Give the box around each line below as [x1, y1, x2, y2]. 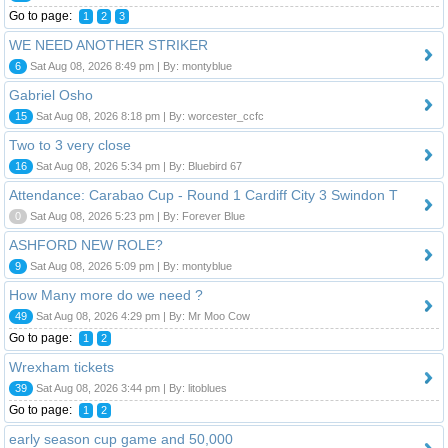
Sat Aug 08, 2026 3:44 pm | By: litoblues [33, 381, 227, 394]
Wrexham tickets [9, 358, 114, 375]
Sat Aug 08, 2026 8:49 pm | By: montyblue [27, 59, 232, 72]
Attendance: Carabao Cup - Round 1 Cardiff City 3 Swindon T [9, 186, 398, 203]
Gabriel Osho [9, 86, 93, 103]
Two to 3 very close [9, 136, 131, 153]
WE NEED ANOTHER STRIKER [9, 36, 208, 53]
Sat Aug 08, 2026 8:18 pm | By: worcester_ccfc [33, 109, 264, 122]
